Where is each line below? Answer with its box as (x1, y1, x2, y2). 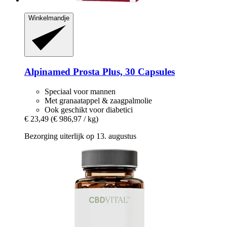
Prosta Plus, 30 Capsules (70, 66, 175, 78)
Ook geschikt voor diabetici (45, 105, 133, 114)
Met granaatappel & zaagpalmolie (45, 96, 152, 105)
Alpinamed (24, 66, 70, 78)
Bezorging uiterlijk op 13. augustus (24, 131, 136, 140)
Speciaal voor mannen (45, 87, 116, 96)
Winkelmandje (28, 14, 69, 22)
